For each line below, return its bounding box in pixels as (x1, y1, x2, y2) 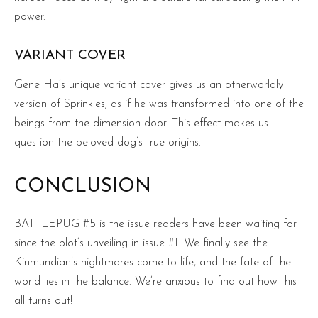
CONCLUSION (14, 177, 151, 197)
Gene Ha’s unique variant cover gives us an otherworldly (14, 79, 283, 91)
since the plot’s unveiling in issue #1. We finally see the (14, 237, 268, 249)
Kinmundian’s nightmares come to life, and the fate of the (14, 256, 291, 268)
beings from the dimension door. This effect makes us (14, 117, 268, 129)
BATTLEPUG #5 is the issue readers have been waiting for (14, 218, 297, 230)
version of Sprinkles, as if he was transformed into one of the (14, 98, 304, 110)
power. (14, 11, 45, 23)
